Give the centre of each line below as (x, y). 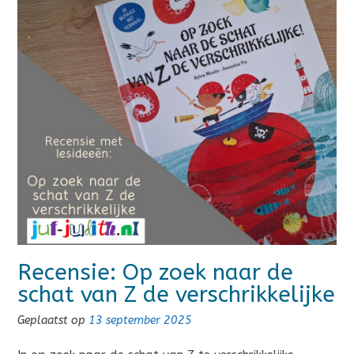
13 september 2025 (140, 320)
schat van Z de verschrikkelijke (176, 294)
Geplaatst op (53, 320)
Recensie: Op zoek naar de (155, 272)
